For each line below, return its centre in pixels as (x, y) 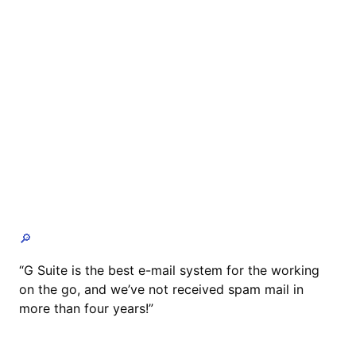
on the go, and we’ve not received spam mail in (161, 289)
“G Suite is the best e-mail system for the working (169, 270)
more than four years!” (86, 308)
